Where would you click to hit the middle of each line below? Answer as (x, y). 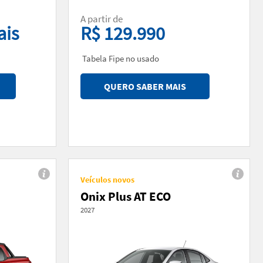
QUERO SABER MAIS (145, 86)
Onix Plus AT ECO (126, 196)
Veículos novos (107, 179)
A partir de (102, 18)
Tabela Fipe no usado (120, 58)
